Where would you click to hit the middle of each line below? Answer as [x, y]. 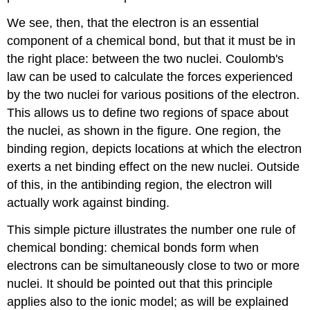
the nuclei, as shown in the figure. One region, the [144, 130]
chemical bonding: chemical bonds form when [133, 247]
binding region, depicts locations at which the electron [155, 148]
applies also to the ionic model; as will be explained [148, 301]
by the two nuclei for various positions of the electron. [154, 94]
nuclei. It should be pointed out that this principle [140, 283]
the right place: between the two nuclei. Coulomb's [146, 58]
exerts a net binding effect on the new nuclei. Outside [154, 166]
